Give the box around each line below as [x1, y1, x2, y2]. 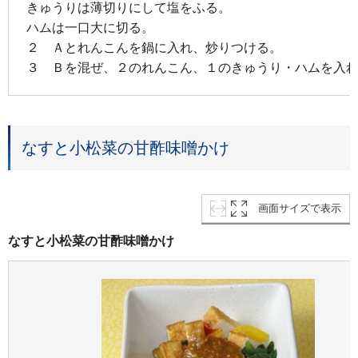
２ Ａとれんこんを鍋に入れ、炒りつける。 [26, 41, 282, 55]
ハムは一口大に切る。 [26, 21, 154, 35]
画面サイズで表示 [258, 202, 341, 215]
